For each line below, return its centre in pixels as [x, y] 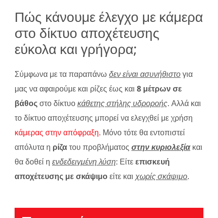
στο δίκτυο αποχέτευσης [87, 32]
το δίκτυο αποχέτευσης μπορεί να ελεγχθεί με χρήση [104, 118]
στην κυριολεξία [161, 147]
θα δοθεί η [33, 161]
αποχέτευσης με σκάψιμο [61, 176]
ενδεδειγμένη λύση [84, 161]
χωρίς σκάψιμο [161, 176]
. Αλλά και [184, 103]
